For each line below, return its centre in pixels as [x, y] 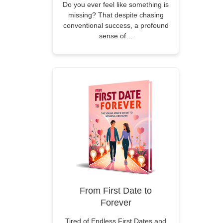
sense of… [116, 36]
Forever [116, 203]
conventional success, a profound [116, 25]
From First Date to [116, 191]
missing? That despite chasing [116, 15]
